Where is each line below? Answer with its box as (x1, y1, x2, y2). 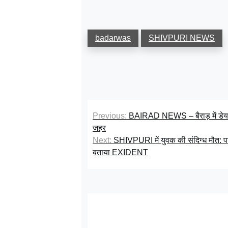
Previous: (93, 111, 127, 120)
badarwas (95, 33, 131, 42)
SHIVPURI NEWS (149, 33, 215, 42)
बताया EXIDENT (93, 148, 148, 157)
